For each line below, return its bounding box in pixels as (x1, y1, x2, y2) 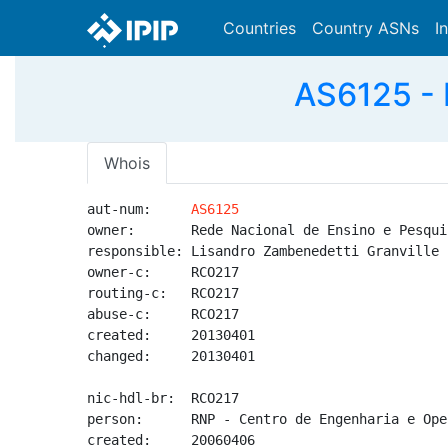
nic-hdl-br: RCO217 (87, 390, 239, 406)
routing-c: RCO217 (87, 285, 239, 301)
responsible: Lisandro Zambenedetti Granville (87, 243, 439, 259)
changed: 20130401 (87, 348, 255, 364)
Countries (223, 18, 296, 38)
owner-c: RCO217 (87, 264, 239, 280)
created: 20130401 (87, 327, 255, 343)
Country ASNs (312, 18, 419, 38)
